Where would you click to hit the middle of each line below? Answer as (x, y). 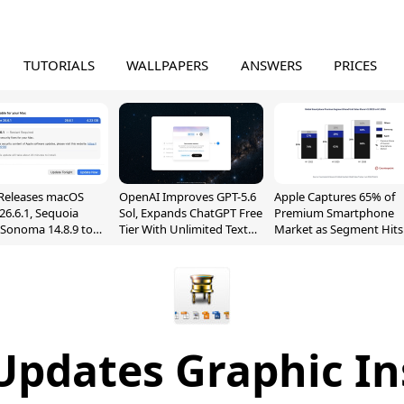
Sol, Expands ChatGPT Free (191, 213)
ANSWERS (271, 65)
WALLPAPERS (168, 65)
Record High (308, 245)
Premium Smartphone (334, 213)
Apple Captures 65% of (335, 197)
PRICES (356, 65)
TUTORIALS (59, 65)
